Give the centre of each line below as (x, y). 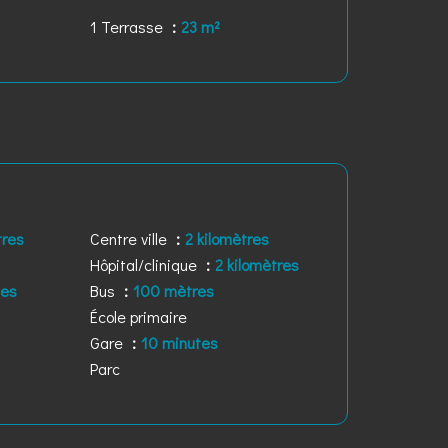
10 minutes (179, 342)
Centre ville (130, 238)
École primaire (138, 316)
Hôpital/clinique (145, 264)
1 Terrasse (128, 26)
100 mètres (173, 290)
